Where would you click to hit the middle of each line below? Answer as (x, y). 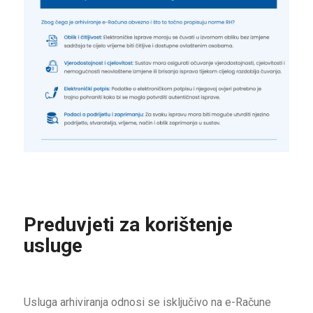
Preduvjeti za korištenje (128, 225)
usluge (53, 246)
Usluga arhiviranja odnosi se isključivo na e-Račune (147, 303)
